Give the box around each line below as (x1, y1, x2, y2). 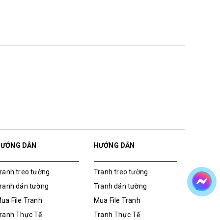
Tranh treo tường (94, 171, 148, 179)
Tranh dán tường (94, 185, 147, 193)
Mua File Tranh (94, 199, 140, 207)
